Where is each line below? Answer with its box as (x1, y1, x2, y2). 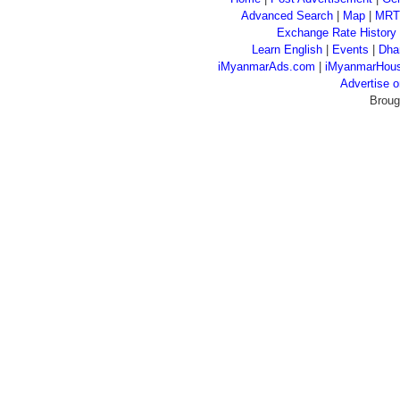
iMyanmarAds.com (217, 60, 315, 73)
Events (332, 43, 369, 56)
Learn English (252, 43, 322, 56)
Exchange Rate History (276, 26, 396, 39)
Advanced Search (240, 9, 333, 22)
